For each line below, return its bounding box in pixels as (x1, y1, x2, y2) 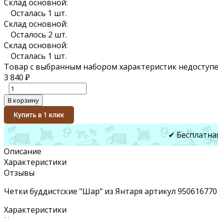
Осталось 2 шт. (11, 29, 67, 40)
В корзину (8, 95, 39, 105)
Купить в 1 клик (14, 110, 64, 119)
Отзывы (4, 167, 35, 178)
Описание (4, 145, 41, 157)
